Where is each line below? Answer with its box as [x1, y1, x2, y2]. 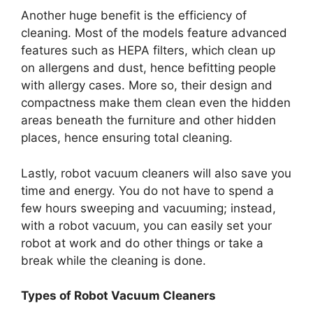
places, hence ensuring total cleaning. [21, 131, 233, 145]
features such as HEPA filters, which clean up [21, 43, 275, 58]
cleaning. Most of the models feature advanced [21, 26, 287, 41]
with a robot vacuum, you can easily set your [21, 218, 272, 233]
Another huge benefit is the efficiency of [21, 8, 247, 23]
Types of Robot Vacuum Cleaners [21, 289, 216, 303]
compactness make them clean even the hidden [21, 96, 291, 110]
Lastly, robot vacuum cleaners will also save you [21, 166, 291, 180]
